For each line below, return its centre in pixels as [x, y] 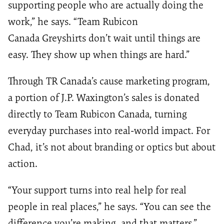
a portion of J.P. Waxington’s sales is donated [104, 98]
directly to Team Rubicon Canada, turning [97, 114]
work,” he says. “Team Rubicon [73, 22]
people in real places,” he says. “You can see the [109, 207]
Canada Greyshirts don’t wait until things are [104, 38]
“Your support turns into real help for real [97, 190]
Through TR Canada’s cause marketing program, [109, 81]
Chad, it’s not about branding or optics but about [112, 147]
